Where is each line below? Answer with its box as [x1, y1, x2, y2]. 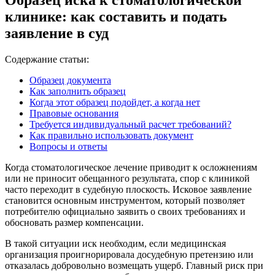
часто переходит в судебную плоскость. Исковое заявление [5, 184, 252, 195]
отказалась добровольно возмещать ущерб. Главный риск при [5, 260, 263, 271]
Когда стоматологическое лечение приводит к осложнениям [5, 161, 257, 172]
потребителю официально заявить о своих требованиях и [5, 206, 246, 217]
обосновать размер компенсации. [5, 217, 144, 228]
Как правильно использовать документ [29, 130, 193, 141]
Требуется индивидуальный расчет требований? [29, 118, 231, 130]
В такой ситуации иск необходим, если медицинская [5, 238, 226, 249]
